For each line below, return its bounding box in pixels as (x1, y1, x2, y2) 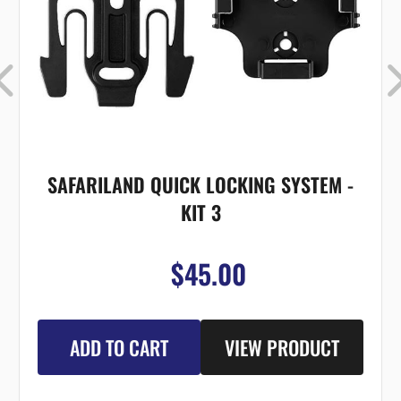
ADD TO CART (70, 333, 169, 363)
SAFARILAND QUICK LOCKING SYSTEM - (47, 170, 354, 200)
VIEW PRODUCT (225, 333, 340, 363)
